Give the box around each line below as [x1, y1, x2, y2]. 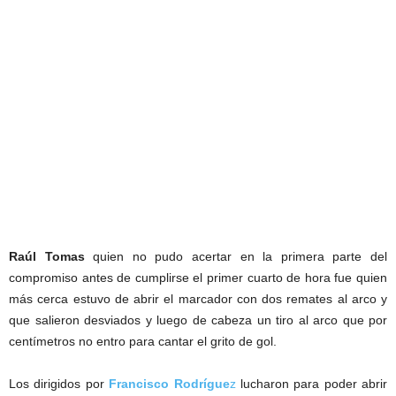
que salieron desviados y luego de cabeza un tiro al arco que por [9, 313, 387, 327]
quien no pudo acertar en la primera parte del [84, 249, 388, 263]
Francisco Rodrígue [109, 377, 230, 391]
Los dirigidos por [9, 377, 104, 391]
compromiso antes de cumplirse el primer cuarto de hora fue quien [9, 270, 387, 285]
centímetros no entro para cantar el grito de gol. [9, 334, 277, 348]
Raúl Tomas [9, 249, 85, 263]
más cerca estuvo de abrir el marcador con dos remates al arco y [9, 292, 387, 306]
